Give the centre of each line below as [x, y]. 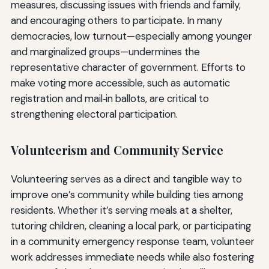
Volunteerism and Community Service [117, 150]
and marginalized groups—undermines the [105, 51]
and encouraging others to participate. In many [116, 20]
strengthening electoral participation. [94, 114]
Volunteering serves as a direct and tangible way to [126, 179]
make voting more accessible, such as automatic [120, 83]
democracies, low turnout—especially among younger [131, 36]
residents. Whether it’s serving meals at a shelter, [121, 210]
